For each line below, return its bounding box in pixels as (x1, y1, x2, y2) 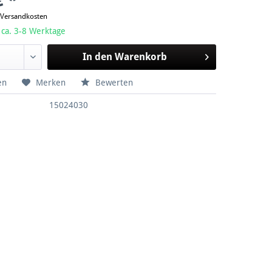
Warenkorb (114, 51, 167, 63)
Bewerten (93, 78, 134, 88)
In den (82, 51, 112, 63)
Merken (36, 78, 66, 88)
